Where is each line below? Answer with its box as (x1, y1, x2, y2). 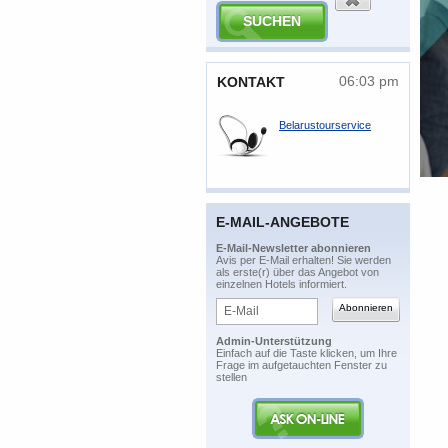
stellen (216, 370, 247, 383)
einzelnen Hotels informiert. (216, 277, 347, 290)
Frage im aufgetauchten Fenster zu (216, 358, 387, 371)
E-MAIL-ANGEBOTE (216, 213, 349, 230)
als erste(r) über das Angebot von (216, 265, 379, 278)
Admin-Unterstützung (216, 334, 332, 347)
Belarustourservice (279, 118, 371, 131)
